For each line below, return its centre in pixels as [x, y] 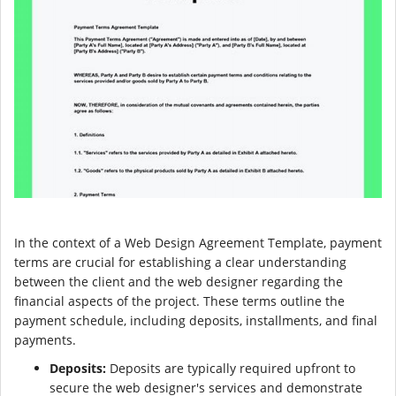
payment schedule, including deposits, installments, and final [196, 321]
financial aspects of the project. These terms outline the [179, 301]
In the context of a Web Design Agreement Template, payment [198, 243]
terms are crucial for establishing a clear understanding [180, 263]
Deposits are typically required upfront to [231, 369]
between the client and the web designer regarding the [179, 282]
